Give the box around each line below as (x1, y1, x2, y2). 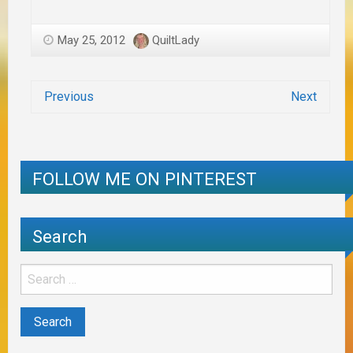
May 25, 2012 (58, 32, 125, 47)
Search (32, 225, 87, 247)
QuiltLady (152, 32, 199, 47)
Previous (44, 88, 94, 104)
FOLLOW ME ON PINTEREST (32, 169, 257, 190)
